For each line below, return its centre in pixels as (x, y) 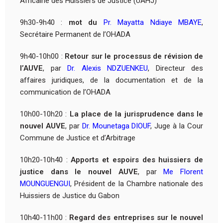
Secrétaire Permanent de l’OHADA (75, 34)
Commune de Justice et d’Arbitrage (78, 138)
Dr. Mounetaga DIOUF (116, 126)
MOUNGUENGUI (45, 183)
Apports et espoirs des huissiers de (137, 160)
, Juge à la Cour (177, 126)
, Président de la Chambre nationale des (137, 183)
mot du (83, 22)
